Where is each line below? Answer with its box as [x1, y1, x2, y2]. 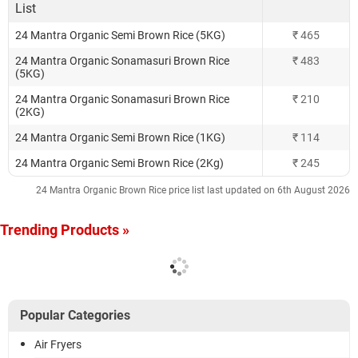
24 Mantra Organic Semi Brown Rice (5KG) [15, 29, 225, 42]
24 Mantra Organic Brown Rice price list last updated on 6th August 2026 [36, 185, 350, 196]
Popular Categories [20, 308, 130, 323]
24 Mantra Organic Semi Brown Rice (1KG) [15, 131, 225, 144]
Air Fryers [34, 338, 82, 351]
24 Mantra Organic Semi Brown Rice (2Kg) [15, 157, 224, 169]
